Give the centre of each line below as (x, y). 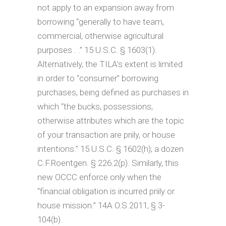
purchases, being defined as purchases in (113, 92)
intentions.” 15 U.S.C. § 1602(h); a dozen (110, 149)
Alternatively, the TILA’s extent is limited (110, 64)
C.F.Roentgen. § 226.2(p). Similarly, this (108, 163)
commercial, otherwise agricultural (100, 36)
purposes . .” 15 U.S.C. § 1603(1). (97, 50)
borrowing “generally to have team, (101, 22)
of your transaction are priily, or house (106, 135)
